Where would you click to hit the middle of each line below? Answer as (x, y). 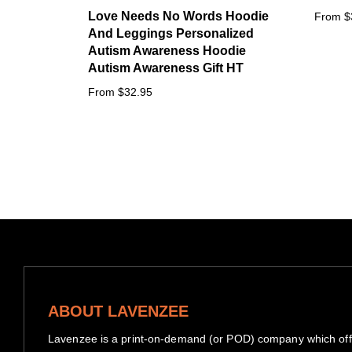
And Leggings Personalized (171, 33)
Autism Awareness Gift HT (166, 68)
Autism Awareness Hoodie (167, 50)
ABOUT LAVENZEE (118, 311)
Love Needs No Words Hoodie (178, 16)
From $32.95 (120, 92)
